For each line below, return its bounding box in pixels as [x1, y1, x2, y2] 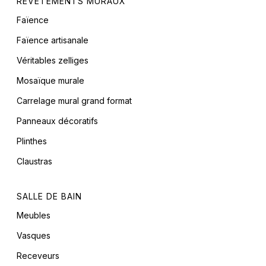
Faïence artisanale [17, 35, 88, 46]
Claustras [17, 156, 52, 167]
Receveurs [17, 251, 59, 261]
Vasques [17, 230, 50, 241]
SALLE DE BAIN [17, 191, 82, 202]
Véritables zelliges [17, 55, 88, 66]
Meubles [17, 210, 50, 221]
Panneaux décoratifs [17, 116, 98, 126]
